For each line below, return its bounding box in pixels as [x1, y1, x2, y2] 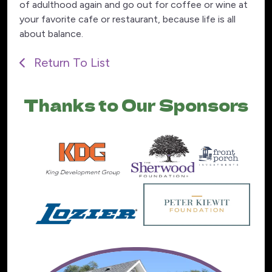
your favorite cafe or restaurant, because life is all [19, 13, 236, 25]
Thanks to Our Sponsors [24, 93, 248, 117]
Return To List [30, 55, 110, 70]
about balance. [19, 28, 83, 40]
